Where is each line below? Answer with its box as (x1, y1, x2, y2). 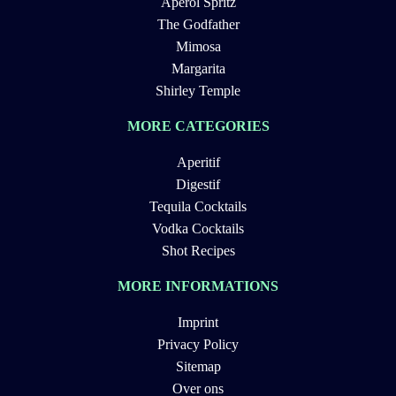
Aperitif (176, 155, 220, 171)
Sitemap (175, 359, 221, 375)
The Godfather (156, 17, 240, 33)
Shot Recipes (161, 243, 235, 259)
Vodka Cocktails (152, 221, 244, 237)
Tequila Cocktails (149, 199, 247, 215)
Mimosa (175, 39, 221, 55)
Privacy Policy (157, 337, 239, 353)
